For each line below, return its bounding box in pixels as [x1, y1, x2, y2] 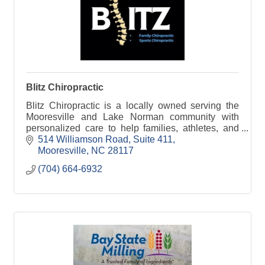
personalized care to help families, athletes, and [26, 122, 239, 133]
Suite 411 [133, 134, 173, 145]
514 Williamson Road [38, 134, 128, 145]
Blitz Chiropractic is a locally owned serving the [26, 100, 239, 111]
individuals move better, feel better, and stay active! [26, 134, 238, 144]
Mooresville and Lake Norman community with [26, 111, 239, 122]
